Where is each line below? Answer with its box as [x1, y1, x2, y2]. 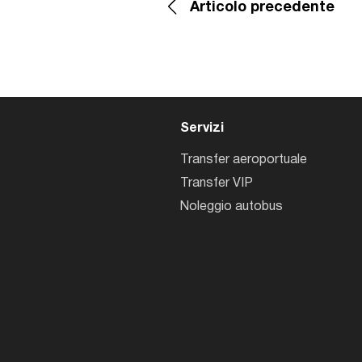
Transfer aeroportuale [180, 154, 307, 166]
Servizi [180, 123, 224, 134]
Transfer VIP [180, 178, 253, 189]
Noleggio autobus [180, 201, 283, 213]
